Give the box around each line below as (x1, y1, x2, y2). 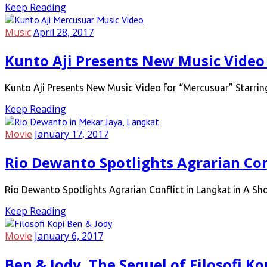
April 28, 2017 (33, 26, 94, 39)
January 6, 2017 (35, 229, 103, 243)
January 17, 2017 (35, 128, 108, 141)
